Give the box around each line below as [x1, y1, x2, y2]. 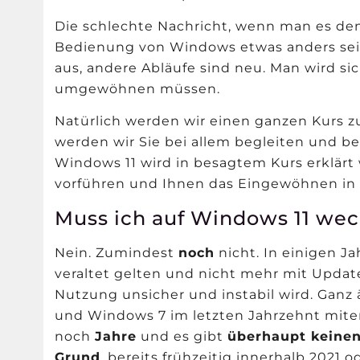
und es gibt [137, 329, 228, 345]
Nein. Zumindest [55, 245, 179, 261]
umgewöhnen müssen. [55, 80, 221, 96]
